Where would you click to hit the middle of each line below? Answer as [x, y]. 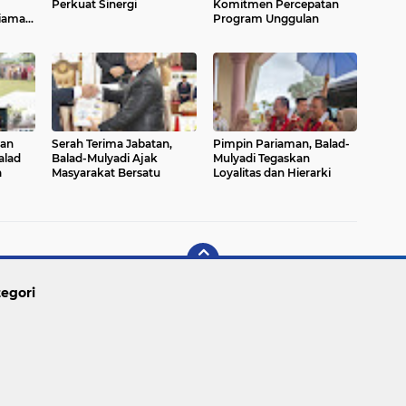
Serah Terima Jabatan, [112, 144]
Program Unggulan [266, 19]
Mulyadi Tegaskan [261, 159]
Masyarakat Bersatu [106, 173]
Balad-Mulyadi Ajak [105, 159]
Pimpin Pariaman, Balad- [281, 144]
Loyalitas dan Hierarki [271, 173]
